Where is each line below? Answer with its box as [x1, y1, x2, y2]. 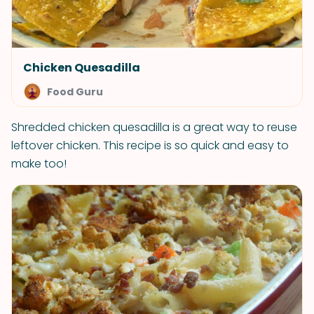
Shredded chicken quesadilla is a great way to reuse [11, 119, 297, 135]
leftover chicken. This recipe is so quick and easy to [11, 137, 289, 153]
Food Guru [47, 85, 103, 99]
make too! [11, 156, 67, 172]
